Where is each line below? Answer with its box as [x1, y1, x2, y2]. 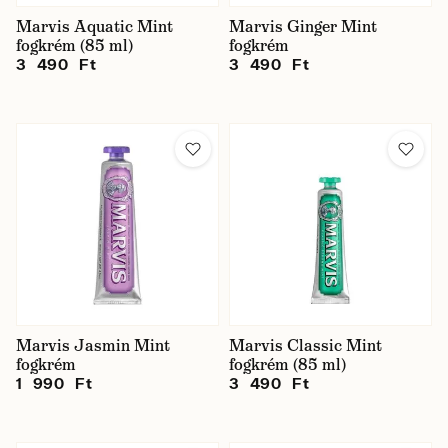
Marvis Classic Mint [229, 335, 382, 356]
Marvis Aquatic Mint [16, 16, 173, 37]
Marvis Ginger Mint [229, 16, 377, 37]
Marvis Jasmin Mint [16, 335, 170, 356]
